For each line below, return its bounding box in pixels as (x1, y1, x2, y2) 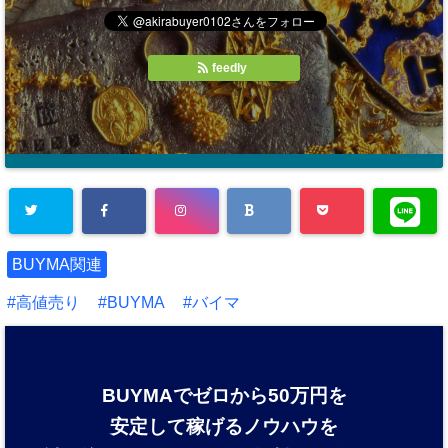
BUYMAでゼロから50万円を (101, 384, 347, 406)
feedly (209, 60, 250, 75)
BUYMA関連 (12, 255, 102, 273)
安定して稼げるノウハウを (110, 415, 338, 437)
